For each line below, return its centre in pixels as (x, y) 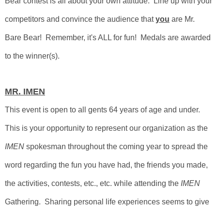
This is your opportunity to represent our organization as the (106, 128)
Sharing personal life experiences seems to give (125, 202)
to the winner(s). (32, 56)
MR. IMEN (25, 92)
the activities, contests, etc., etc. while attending (86, 183)
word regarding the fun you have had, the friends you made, (106, 165)
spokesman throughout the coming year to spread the (116, 147)
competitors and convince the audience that (80, 19)
